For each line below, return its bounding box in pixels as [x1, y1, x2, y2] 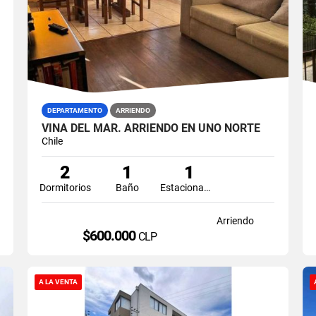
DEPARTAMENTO [47, 106, 102, 114]
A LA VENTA [38, 277, 78, 286]
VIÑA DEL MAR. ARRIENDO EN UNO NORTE [41, 121, 260, 135]
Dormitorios [39, 181, 91, 193]
